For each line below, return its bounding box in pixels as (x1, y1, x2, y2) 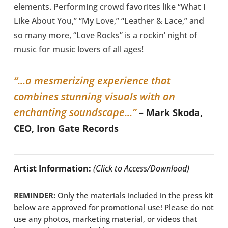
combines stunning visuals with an (14, 90, 176, 104)
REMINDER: (14, 190, 56, 201)
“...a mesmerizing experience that (14, 74, 171, 88)
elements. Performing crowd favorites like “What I (14, 1, 206, 13)
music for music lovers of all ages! (14, 44, 144, 55)
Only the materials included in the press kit (55, 190, 214, 201)
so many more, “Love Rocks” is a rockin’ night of (14, 30, 198, 41)
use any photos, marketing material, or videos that (14, 214, 198, 224)
